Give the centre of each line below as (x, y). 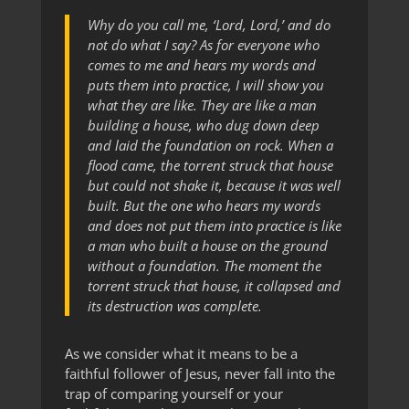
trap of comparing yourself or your (173, 394)
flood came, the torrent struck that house (210, 166)
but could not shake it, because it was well (214, 186)
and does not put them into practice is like (214, 226)
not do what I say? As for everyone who (203, 45)
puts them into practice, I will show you (205, 85)
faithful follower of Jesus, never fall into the (199, 374)
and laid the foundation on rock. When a (210, 146)
